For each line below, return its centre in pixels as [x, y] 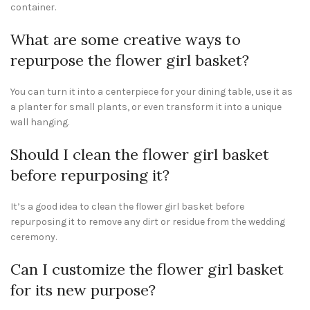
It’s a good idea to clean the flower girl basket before [127, 207]
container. [33, 7]
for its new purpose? [83, 290]
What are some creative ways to [126, 39]
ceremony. [34, 237]
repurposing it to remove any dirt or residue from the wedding [148, 222]
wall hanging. [40, 122]
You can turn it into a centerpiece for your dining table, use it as [152, 92]
